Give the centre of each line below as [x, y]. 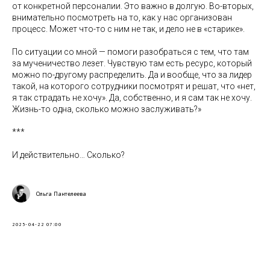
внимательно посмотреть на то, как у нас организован [122, 17]
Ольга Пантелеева [61, 193]
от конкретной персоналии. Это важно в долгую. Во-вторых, [133, 6]
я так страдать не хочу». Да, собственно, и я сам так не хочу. [132, 98]
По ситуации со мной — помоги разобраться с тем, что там [130, 52]
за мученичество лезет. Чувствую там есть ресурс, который [132, 63]
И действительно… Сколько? [68, 155]
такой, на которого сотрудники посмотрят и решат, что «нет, [134, 86]
